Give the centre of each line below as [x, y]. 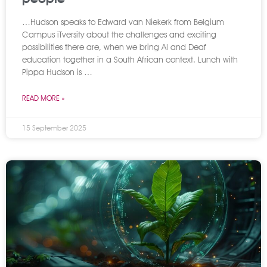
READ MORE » [43, 98]
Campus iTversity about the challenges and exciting [119, 35]
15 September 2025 [54, 128]
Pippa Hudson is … [57, 72]
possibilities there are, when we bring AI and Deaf [114, 47]
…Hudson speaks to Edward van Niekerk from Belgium [123, 22]
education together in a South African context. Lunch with [130, 60]
